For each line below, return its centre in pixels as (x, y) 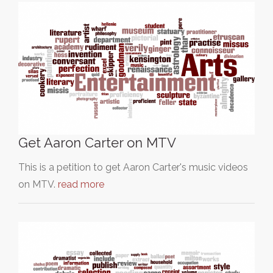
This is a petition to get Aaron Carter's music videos (133, 167)
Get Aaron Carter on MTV (97, 142)
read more (81, 184)
